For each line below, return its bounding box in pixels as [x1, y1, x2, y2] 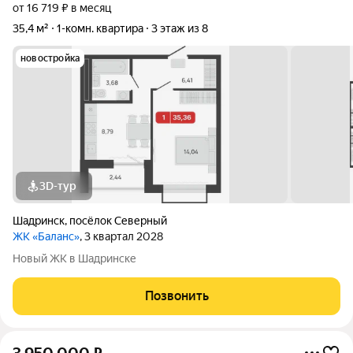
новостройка [20, 53, 80, 64]
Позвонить [144, 288, 209, 303]
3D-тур [39, 180, 76, 192]
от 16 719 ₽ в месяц [13, 2, 111, 14]
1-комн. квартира [57, 22, 143, 35]
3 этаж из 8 [151, 22, 208, 35]
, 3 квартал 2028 [80, 230, 163, 243]
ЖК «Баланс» [13, 230, 80, 243]
